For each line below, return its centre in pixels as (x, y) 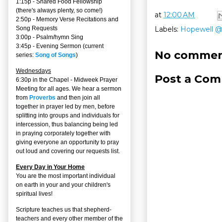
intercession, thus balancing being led (67, 124)
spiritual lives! (34, 194)
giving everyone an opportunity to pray (67, 142)
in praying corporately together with (63, 133)
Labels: (167, 29)
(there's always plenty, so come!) (59, 10)
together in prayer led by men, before (65, 106)
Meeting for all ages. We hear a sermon (69, 88)
